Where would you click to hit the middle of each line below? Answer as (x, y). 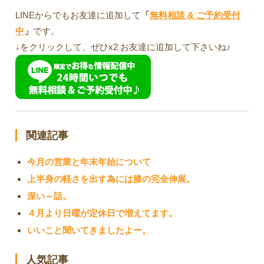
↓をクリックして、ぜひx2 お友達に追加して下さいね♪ (123, 47)
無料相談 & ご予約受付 (195, 15)
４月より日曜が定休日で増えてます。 (103, 213)
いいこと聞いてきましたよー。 (89, 230)
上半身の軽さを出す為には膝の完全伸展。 (111, 179)
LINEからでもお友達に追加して (78, 15)
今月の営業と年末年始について (89, 161)
